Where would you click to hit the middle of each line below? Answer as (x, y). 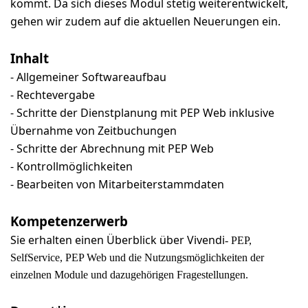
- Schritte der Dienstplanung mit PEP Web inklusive (142, 113)
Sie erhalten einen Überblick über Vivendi (118, 240)
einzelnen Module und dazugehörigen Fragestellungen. (129, 275)
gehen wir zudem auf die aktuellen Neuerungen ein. (145, 21)
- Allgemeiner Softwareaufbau (88, 77)
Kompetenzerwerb (69, 221)
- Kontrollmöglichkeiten (71, 166)
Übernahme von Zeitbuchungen (93, 131)
